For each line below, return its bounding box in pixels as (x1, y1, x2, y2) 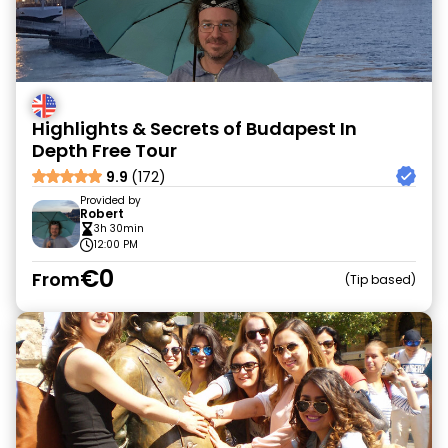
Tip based (350, 270, 411, 288)
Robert (80, 205, 124, 222)
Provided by (80, 193, 141, 208)
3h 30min (94, 221, 144, 236)
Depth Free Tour (32, 138, 177, 163)
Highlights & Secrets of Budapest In (32, 116, 357, 141)
